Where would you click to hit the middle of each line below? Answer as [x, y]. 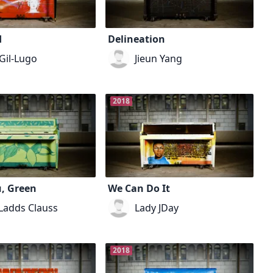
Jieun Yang [158, 58]
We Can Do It [139, 188]
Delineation [136, 39]
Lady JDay [156, 207]
